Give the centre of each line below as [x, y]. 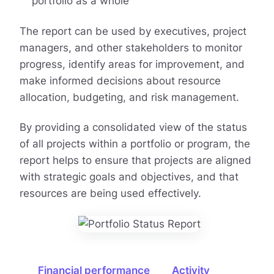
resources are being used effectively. [110, 194]
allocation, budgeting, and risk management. [129, 97]
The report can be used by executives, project [133, 31]
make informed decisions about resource [120, 80]
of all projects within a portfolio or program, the [135, 144]
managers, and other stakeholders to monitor [131, 47]
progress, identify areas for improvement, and [132, 64]
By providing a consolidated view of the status [133, 128]
